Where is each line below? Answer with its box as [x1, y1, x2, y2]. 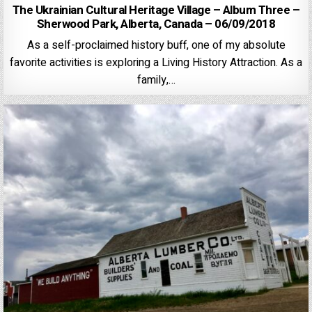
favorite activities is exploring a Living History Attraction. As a [10, 54, 302, 71]
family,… [136, 71, 175, 88]
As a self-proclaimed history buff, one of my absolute [26, 36, 286, 54]
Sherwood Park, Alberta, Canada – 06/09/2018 [36, 15, 276, 33]
